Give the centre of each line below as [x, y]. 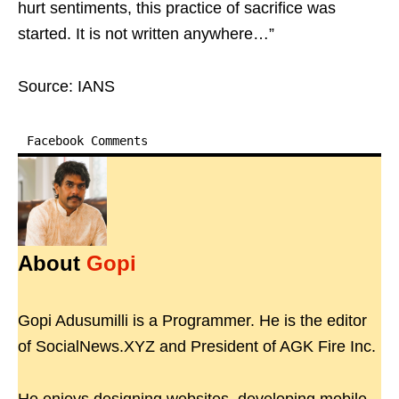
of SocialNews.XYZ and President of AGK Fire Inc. [197, 347]
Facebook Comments [87, 141]
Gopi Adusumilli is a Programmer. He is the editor [192, 321]
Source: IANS [66, 87]
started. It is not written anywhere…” [146, 34]
